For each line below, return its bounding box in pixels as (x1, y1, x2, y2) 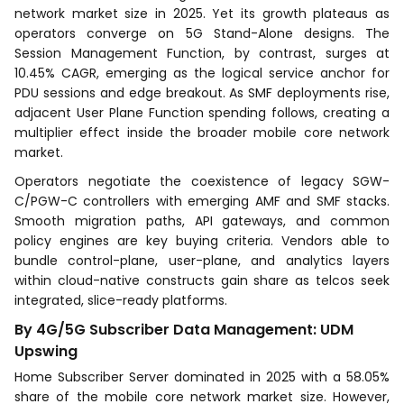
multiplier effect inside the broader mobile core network (14, 124, 390, 142)
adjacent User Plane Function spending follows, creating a (14, 104, 390, 123)
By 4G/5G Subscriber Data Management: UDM (14, 319, 353, 341)
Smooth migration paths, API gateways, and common (14, 212, 390, 231)
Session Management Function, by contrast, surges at (14, 44, 390, 63)
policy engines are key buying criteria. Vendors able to (14, 232, 390, 251)
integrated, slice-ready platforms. (14, 291, 227, 310)
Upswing (14, 341, 78, 363)
